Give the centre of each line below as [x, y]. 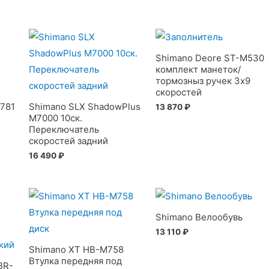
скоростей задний [68, 141]
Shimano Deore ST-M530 [210, 58]
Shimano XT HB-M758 [76, 249]
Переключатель [64, 129]
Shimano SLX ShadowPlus [84, 106]
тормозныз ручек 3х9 [203, 80]
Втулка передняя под [75, 261]
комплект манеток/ [198, 69]
